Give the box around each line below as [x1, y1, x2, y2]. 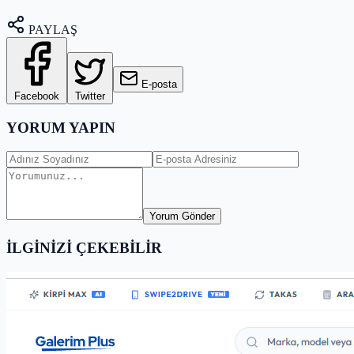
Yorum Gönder [149, 210, 215, 223]
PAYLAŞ [25, 22, 77, 36]
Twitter [75, 89, 105, 102]
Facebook [14, 89, 59, 102]
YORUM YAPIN [6, 119, 115, 136]
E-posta [141, 77, 177, 90]
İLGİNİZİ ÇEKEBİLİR [6, 239, 162, 256]
